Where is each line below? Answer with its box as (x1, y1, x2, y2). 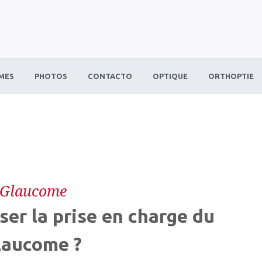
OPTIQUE (153, 72, 188, 80)
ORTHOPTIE (208, 72, 254, 80)
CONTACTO (88, 72, 133, 80)
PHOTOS (35, 72, 68, 80)
